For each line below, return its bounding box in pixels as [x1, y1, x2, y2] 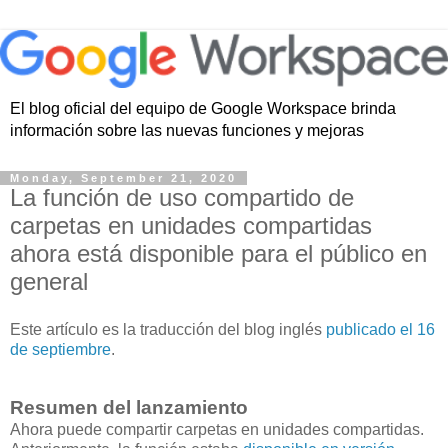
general [10, 268, 88, 296]
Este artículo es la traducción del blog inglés [10, 320, 326, 338]
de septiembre [10, 340, 111, 358]
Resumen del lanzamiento [10, 396, 253, 418]
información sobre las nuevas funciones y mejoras [10, 122, 364, 140]
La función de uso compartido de [10, 184, 354, 212]
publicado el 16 [326, 320, 435, 338]
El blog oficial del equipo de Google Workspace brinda [10, 100, 396, 118]
